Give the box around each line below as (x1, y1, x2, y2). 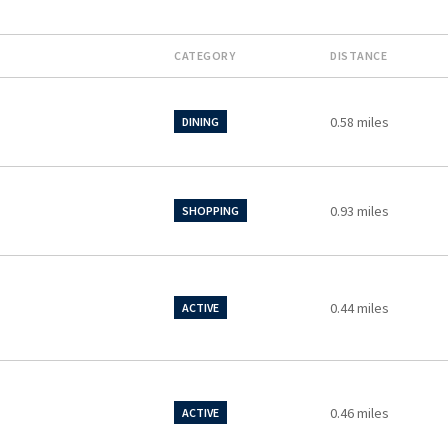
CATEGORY (174, 47, 235, 63)
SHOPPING (182, 202, 239, 218)
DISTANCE (330, 47, 387, 63)
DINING (182, 113, 219, 129)
